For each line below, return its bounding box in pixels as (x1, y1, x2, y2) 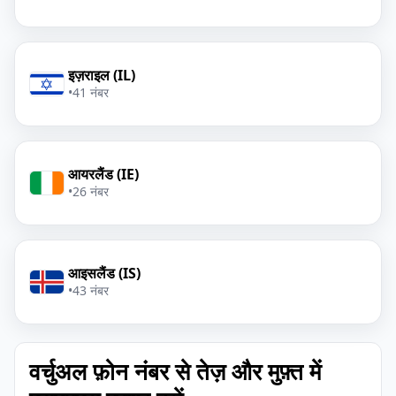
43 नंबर (72, 282, 109, 299)
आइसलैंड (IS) (68, 263, 141, 283)
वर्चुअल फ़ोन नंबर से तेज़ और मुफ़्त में (29, 355, 321, 387)
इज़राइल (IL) (68, 65, 135, 85)
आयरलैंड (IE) (68, 164, 139, 184)
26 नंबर (72, 183, 109, 200)
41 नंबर (72, 84, 109, 101)
